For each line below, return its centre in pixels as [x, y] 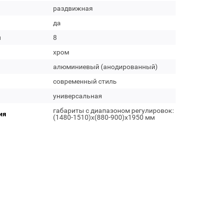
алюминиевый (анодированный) [105, 67]
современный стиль [85, 81]
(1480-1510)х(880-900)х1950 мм [104, 117]
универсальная [77, 96]
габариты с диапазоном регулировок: [113, 110]
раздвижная [73, 8]
